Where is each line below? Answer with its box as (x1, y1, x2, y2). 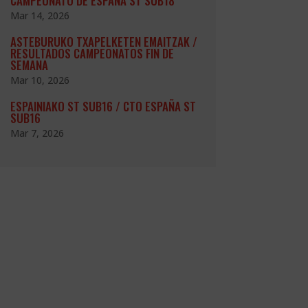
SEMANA (10, 56, 48, 74)
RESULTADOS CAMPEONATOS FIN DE (10, 45, 174, 63)
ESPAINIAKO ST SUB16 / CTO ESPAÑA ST (10, 98, 196, 115)
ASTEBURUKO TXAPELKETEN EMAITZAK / (10, 33, 197, 51)
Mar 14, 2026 (10, 9, 69, 23)
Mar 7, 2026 (10, 126, 64, 140)
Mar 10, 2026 (10, 74, 69, 87)
